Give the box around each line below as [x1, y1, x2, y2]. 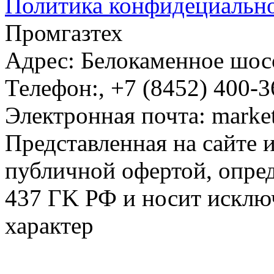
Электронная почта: [5, 102, 212, 128]
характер [5, 212, 94, 239]
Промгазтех [5, 19, 123, 46]
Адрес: [5, 46, 81, 73]
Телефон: [5, 74, 98, 101]
